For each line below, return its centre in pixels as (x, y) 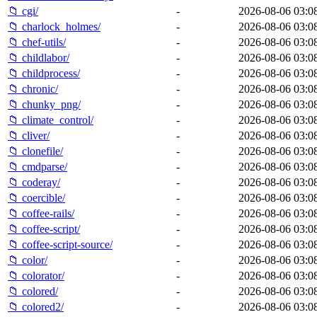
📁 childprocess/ (44, 73)
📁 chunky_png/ (44, 104)
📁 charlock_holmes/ (54, 26)
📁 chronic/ (33, 88)
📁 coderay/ (34, 182)
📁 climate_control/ (51, 120)
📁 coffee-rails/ (41, 213)
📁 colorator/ (36, 275)
